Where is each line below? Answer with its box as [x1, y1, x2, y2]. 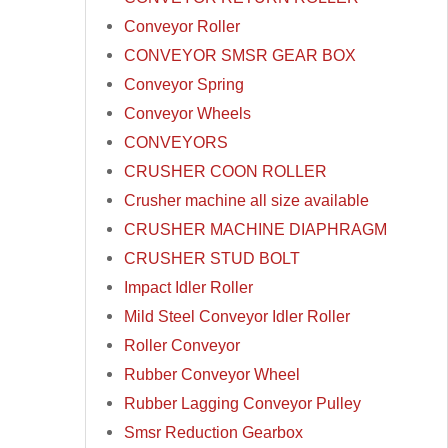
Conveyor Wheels [124, 104, 252, 123]
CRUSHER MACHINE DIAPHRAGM [124, 220, 388, 239]
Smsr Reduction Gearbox [124, 423, 304, 442]
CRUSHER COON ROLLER [124, 162, 328, 181]
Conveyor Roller [124, 17, 241, 36]
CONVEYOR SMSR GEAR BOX [124, 46, 357, 65]
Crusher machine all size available [124, 191, 370, 210]
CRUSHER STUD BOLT [124, 249, 301, 268]
